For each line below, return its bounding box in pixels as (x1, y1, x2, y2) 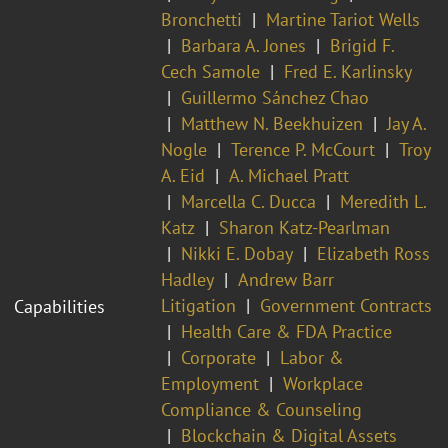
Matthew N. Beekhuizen (181, 111, 363, 135)
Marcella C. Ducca (181, 189, 316, 213)
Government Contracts (260, 293, 432, 317)
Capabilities (14, 294, 105, 318)
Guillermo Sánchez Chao (181, 85, 369, 109)
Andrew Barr (238, 267, 334, 291)
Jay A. (387, 111, 426, 135)
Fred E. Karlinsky (284, 59, 412, 83)
